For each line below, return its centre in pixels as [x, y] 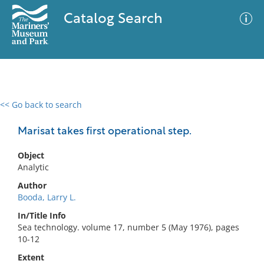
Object [31, 155]
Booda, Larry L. [47, 197]
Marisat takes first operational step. [105, 132]
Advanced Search [174, 115]
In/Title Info [42, 215]
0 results [26, 112]
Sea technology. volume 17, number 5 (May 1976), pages [128, 227]
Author [32, 185]
